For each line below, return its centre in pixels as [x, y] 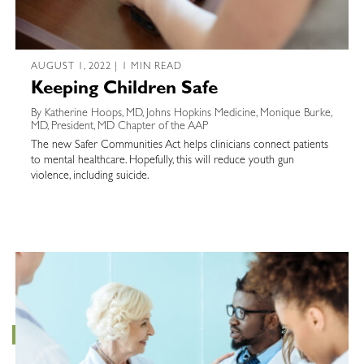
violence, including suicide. [91, 176]
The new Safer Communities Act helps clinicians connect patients [179, 145]
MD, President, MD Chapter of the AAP [119, 127]
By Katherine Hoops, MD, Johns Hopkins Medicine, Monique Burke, [181, 114]
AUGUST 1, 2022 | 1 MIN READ [106, 68]
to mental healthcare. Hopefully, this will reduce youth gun [162, 160]
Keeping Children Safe [124, 91]
